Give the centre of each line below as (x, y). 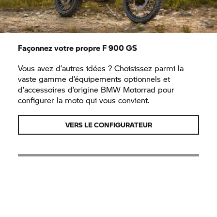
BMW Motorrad (128, 89)
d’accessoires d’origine (60, 89)
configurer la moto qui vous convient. (84, 100)
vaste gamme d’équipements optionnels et (94, 79)
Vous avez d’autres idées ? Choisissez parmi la (101, 68)
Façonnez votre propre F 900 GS (78, 48)
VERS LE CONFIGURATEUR (108, 125)
